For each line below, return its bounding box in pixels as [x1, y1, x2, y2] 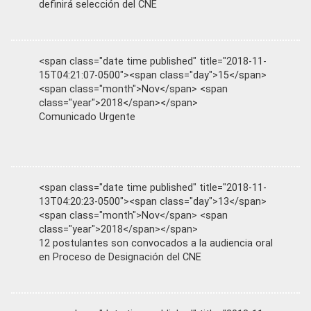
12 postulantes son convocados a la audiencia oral [39, 237, 273, 249]
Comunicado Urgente [39, 110, 135, 123]
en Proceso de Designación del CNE [39, 251, 201, 263]
